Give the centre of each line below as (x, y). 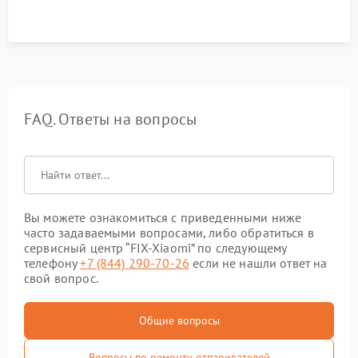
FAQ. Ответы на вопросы (111, 119)
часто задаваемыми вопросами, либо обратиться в (169, 233)
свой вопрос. (61, 278)
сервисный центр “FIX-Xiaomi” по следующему (155, 248)
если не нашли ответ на (259, 263)
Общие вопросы (179, 320)
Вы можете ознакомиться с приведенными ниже (163, 217)
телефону (52, 263)
